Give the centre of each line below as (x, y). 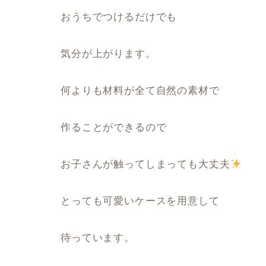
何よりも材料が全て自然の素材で (140, 91)
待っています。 (98, 238)
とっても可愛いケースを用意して (140, 201)
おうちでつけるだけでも (119, 17)
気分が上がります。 (108, 54)
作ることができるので (114, 127)
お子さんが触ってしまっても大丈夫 (145, 164)
